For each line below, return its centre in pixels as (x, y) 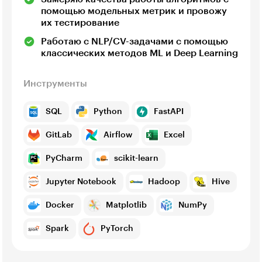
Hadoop (164, 182)
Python (108, 112)
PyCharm (64, 159)
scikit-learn (136, 159)
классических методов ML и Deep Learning (139, 54)
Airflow (118, 135)
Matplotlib (126, 206)
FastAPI (169, 112)
